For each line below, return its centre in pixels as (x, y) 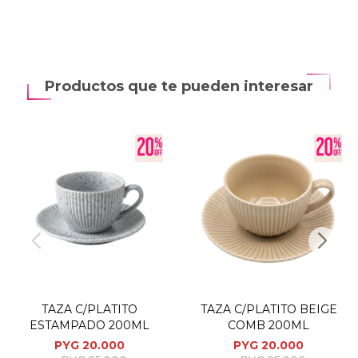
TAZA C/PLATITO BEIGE (268, 309)
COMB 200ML (268, 325)
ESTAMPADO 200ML (89, 325)
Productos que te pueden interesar (179, 86)
